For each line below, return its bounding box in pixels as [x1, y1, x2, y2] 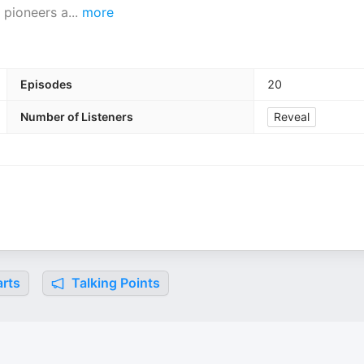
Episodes [20, 77, 72, 91]
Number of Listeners [20, 110, 133, 123]
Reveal [274, 110, 310, 123]
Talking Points [68, 275, 160, 291]
